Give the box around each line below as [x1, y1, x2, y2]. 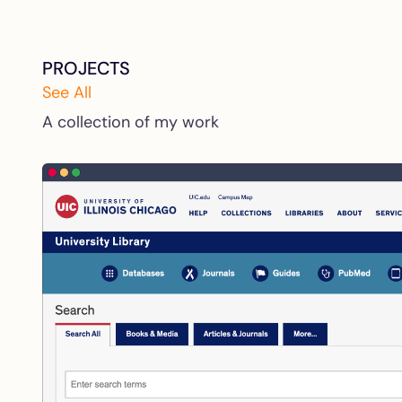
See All [42, 82, 96, 103]
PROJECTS [42, 57, 130, 80]
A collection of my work [42, 111, 219, 133]
